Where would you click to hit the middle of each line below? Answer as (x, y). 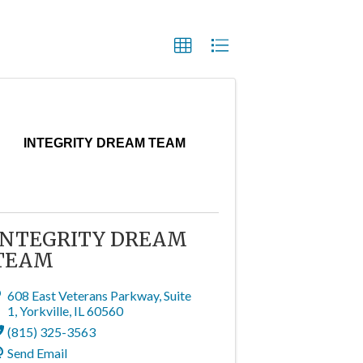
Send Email (37, 353)
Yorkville (44, 311)
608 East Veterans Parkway (83, 295)
